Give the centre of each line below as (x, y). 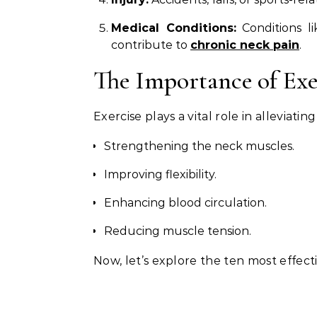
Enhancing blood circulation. (185, 203)
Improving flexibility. (160, 174)
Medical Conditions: (174, 28)
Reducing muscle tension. (178, 231)
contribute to (151, 45)
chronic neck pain (245, 45)
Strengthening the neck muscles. (199, 146)
